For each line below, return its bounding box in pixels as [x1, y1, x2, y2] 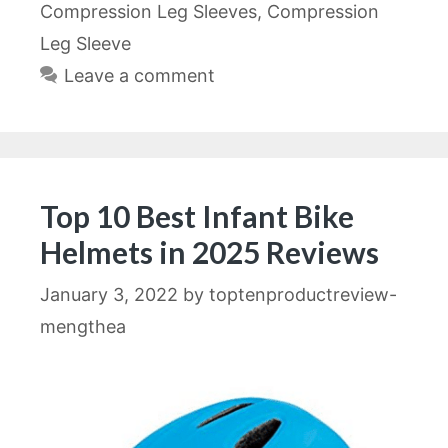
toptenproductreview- [209, 283, 397, 305]
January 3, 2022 [40, 283, 178, 305]
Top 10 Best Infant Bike [40, 197, 354, 234]
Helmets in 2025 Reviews [40, 233, 379, 270]
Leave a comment [63, 64, 215, 86]
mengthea [40, 315, 126, 337]
